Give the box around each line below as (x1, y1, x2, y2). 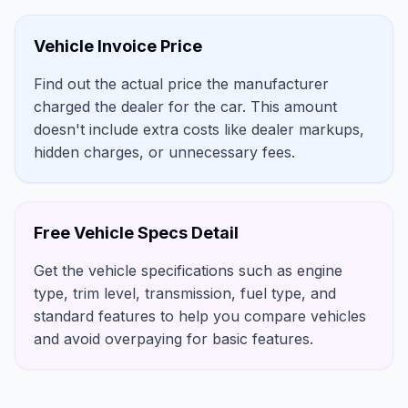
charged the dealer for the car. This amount (34, 97, 337, 117)
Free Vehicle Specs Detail (34, 223, 239, 243)
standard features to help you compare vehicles (34, 307, 366, 326)
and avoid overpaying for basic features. (34, 330, 313, 349)
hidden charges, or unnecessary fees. (34, 143, 295, 162)
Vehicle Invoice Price (34, 36, 202, 56)
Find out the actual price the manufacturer (34, 75, 329, 94)
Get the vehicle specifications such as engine (34, 261, 342, 280)
